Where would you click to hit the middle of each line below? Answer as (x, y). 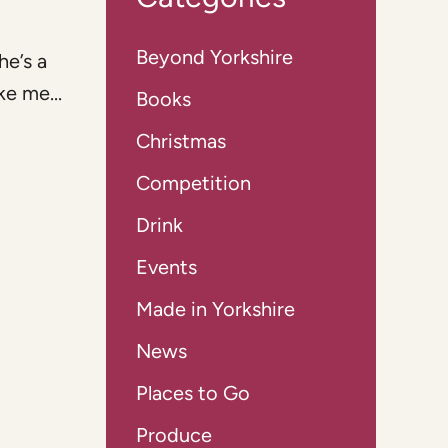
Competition (193, 182)
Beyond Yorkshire (214, 56)
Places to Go (193, 392)
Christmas (181, 140)
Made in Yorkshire (215, 308)
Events (166, 266)
